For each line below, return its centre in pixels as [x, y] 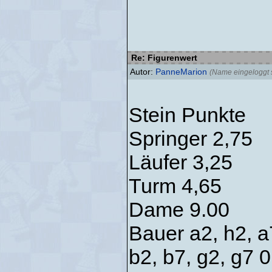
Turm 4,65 [175, 186]
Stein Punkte [187, 115]
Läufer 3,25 [181, 162]
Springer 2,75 [191, 138]
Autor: [143, 72]
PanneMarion [181, 72]
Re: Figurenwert [163, 58]
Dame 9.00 [179, 209]
